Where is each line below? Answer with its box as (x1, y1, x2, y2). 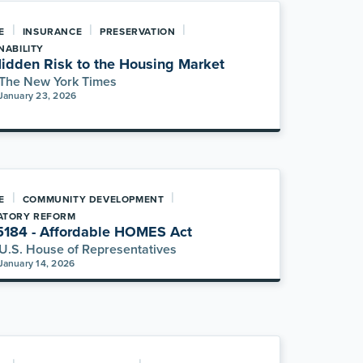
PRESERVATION (100, 24, 176, 38)
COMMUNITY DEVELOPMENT (22, 192, 164, 206)
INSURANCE (22, 24, 83, 38)
